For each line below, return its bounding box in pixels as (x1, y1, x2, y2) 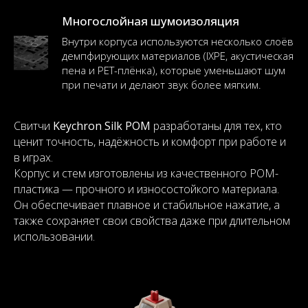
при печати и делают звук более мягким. (62, 78, 261, 91)
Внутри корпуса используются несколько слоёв (62, 34, 294, 48)
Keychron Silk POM (53, 118, 151, 133)
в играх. (14, 150, 53, 165)
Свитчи (14, 118, 53, 133)
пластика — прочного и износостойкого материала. (14, 181, 279, 197)
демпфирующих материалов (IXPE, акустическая (62, 49, 294, 63)
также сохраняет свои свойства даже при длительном (14, 213, 290, 228)
